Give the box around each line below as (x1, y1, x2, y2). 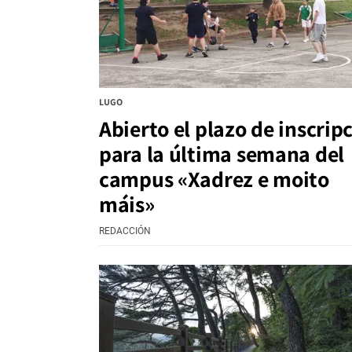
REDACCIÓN (99, 225, 151, 237)
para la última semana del (99, 139, 344, 169)
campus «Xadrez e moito (99, 164, 329, 194)
